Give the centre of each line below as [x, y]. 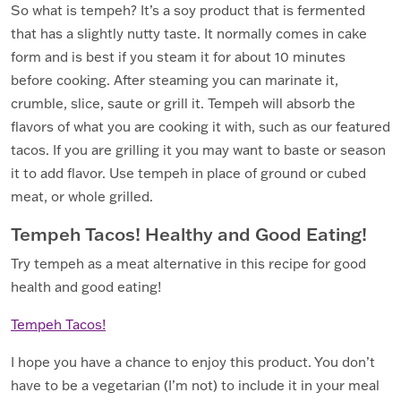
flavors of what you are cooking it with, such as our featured [200, 127]
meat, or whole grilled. [84, 197]
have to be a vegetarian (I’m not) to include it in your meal [195, 386]
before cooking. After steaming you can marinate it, [175, 81]
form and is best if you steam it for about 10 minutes [178, 57]
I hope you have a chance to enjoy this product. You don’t [193, 363]
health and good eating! [86, 287]
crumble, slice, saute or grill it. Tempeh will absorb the [183, 104]
